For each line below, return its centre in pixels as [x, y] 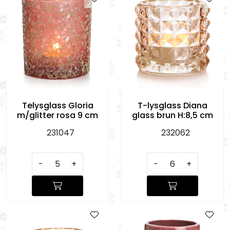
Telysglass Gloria [57, 105]
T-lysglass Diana [172, 105]
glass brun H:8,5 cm [172, 115]
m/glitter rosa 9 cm [57, 115]
